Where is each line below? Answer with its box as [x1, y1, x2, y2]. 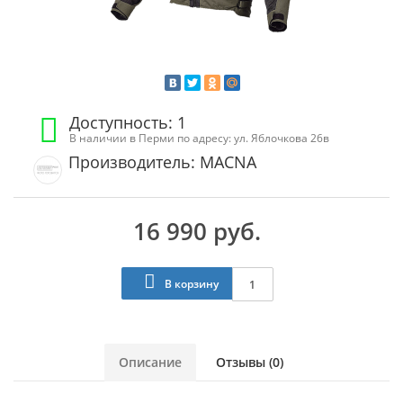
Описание [118, 354, 182, 371]
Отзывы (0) [215, 354, 283, 371]
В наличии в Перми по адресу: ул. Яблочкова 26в [69, 130, 330, 145]
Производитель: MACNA [68, 151, 256, 173]
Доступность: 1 [69, 112, 187, 133]
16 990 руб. [133, 215, 261, 247]
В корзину [161, 276, 219, 291]
